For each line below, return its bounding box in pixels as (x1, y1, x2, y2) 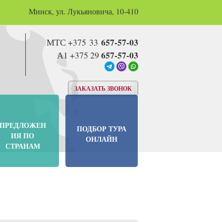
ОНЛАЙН (86, 134, 118, 145)
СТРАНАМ (5, 140, 40, 151)
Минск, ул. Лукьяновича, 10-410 (28, 6, 138, 16)
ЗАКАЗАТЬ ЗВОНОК (74, 84, 132, 93)
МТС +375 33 (46, 36, 101, 49)
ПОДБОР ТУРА (77, 123, 127, 134)
